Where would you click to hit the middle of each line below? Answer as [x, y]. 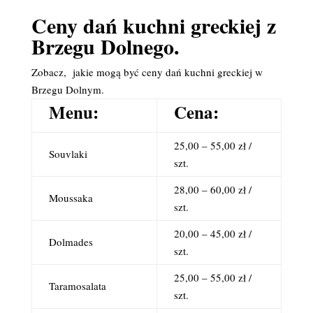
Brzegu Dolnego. [105, 46]
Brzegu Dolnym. [67, 89]
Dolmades [71, 242]
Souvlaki [68, 154]
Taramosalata [77, 286]
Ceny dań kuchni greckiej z [153, 25]
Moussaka [71, 198]
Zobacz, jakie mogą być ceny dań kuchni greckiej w [147, 72]
